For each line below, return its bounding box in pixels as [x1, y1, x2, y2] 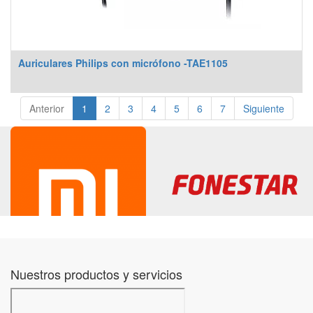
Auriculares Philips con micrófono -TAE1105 [18, 56, 228, 70]
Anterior [29, 101, 64, 115]
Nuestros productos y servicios [10, 265, 182, 283]
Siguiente [242, 101, 284, 115]
